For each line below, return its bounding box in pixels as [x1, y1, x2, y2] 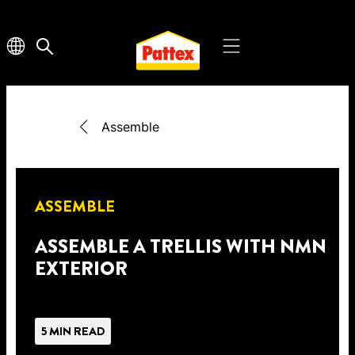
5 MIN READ [41, 323, 105, 340]
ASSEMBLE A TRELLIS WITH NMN [35, 233, 326, 260]
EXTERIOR [35, 255, 128, 282]
